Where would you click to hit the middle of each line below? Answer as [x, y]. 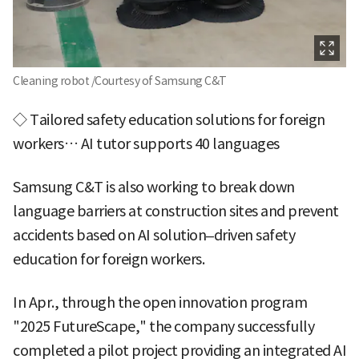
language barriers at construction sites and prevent [176, 211]
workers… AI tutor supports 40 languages [146, 143]
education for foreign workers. [109, 259]
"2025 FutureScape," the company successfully [163, 326]
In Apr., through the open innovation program [160, 302]
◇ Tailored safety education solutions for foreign [169, 119]
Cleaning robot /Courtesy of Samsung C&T [120, 81]
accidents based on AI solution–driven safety [154, 235]
